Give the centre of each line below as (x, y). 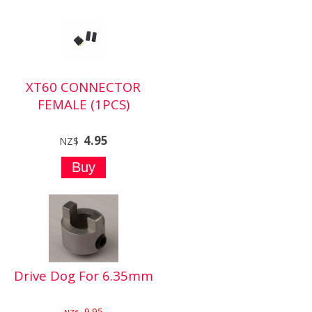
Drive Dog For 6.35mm (83, 275)
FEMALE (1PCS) (83, 104)
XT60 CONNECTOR (83, 86)
